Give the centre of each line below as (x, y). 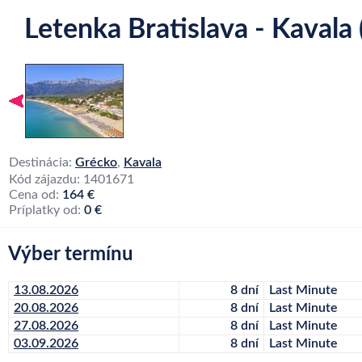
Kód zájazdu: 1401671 (72, 179)
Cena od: (36, 195)
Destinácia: (42, 162)
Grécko (96, 162)
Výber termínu (71, 255)
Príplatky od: (46, 210)
